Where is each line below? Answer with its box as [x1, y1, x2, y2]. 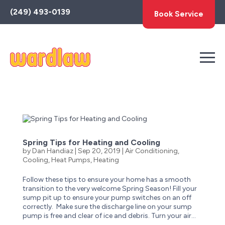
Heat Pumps [51, 156, 90, 164]
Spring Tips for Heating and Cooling [22, 138, 160, 147]
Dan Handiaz [32, 147, 73, 155]
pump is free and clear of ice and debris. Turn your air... [22, 211, 196, 220]
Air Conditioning [125, 147, 178, 155]
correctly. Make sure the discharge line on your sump [22, 202, 192, 211]
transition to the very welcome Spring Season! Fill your [22, 184, 197, 193]
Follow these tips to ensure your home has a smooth [22, 175, 191, 184]
